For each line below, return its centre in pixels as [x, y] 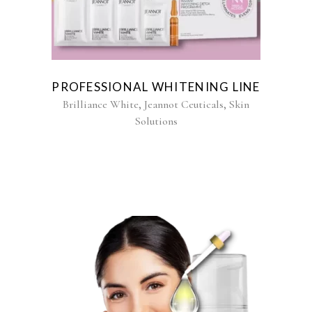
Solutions [156, 121]
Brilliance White [101, 104]
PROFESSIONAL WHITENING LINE [156, 87]
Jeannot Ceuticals [184, 104]
